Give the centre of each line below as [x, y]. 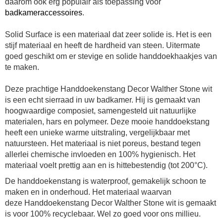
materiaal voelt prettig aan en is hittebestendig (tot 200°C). [106, 166]
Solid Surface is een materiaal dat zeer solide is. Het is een [108, 35]
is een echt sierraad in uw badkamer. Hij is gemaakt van [103, 100]
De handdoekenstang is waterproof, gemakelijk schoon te [106, 181]
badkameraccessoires [44, 13]
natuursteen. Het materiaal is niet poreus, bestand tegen [103, 144]
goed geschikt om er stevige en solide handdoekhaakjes [104, 56]
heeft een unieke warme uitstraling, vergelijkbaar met [97, 133]
